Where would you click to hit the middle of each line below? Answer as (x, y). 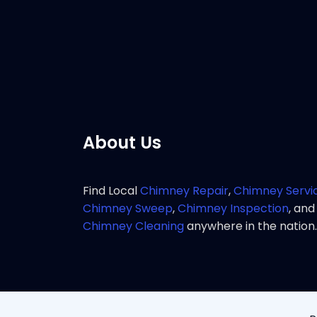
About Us (122, 143)
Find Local (111, 191)
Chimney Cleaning (133, 226)
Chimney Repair (184, 191)
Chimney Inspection (233, 208)
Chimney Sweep (128, 208)
